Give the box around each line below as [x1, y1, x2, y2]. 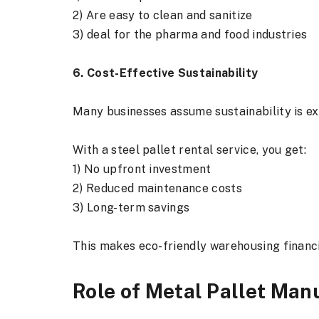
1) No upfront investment [73, 162, 211, 176]
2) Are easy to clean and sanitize [73, 9, 253, 22]
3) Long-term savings [73, 201, 190, 214]
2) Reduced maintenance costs [73, 182, 242, 195]
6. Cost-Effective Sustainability [73, 66, 258, 80]
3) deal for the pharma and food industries [73, 28, 308, 41]
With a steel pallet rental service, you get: [73, 143, 307, 157]
